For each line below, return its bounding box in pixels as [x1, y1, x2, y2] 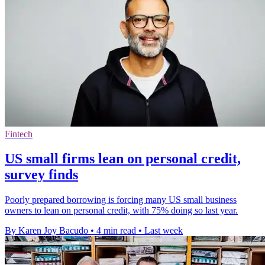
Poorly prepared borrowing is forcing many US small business [5, 195, 237, 205]
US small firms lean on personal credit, [5, 151, 241, 167]
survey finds [5, 167, 78, 183]
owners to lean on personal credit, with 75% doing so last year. [5, 205, 238, 216]
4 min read [96, 225, 136, 236]
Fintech [5, 128, 33, 139]
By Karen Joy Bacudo [5, 225, 88, 236]
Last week [144, 225, 183, 236]
